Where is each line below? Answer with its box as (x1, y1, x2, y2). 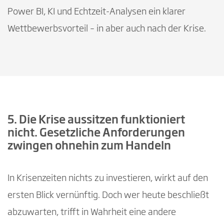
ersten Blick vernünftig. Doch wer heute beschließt (7, 191, 209, 200)
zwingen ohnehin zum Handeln (7, 141, 171, 152)
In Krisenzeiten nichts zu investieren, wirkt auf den (7, 174, 208, 183)
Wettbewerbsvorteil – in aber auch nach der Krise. (7, 24, 206, 34)
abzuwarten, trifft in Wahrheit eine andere (7, 208, 176, 217)
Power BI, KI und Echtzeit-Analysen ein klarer (7, 7, 185, 17)
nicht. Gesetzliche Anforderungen (7, 128, 185, 139)
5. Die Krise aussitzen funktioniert (7, 115, 185, 126)
